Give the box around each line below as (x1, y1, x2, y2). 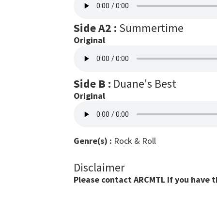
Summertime (117, 20, 184, 35)
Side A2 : (74, 20, 117, 35)
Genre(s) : (74, 135, 112, 146)
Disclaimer (74, 160, 124, 175)
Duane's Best (111, 76, 176, 91)
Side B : (74, 76, 111, 91)
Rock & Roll (112, 135, 156, 146)
